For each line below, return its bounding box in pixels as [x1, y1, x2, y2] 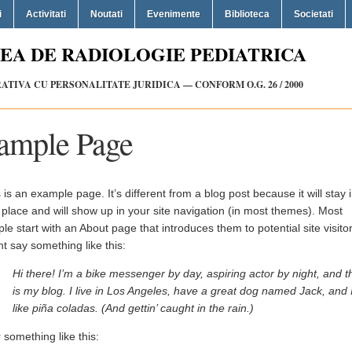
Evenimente [147, 9, 200, 20]
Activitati [26, 9, 66, 20]
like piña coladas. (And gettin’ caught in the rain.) [13, 302, 254, 314]
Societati [294, 9, 333, 20]
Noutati [90, 9, 123, 20]
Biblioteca [225, 9, 269, 20]
